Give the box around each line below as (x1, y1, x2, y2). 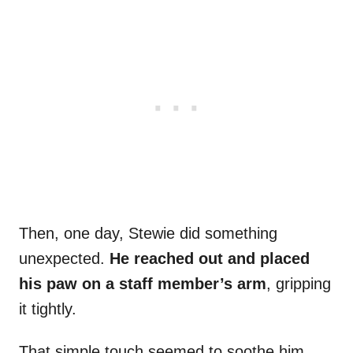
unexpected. (19, 250, 110, 268)
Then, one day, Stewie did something (19, 225, 277, 243)
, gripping (266, 275, 331, 293)
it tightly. (19, 300, 76, 318)
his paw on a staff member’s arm (19, 275, 266, 293)
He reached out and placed (110, 250, 310, 268)
